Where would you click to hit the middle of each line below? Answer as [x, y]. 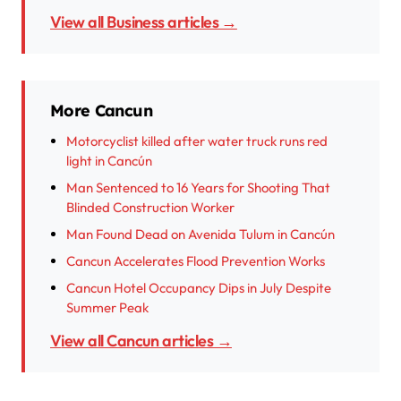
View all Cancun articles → [146, 341]
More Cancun [101, 111]
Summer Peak [107, 308]
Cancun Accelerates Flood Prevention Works [196, 261]
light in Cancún [109, 161]
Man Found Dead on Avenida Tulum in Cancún [200, 235]
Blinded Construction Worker [150, 208]
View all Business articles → [149, 22]
